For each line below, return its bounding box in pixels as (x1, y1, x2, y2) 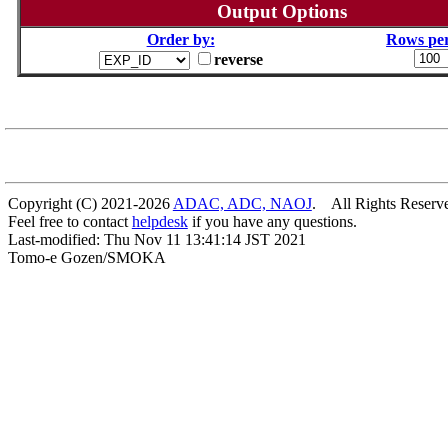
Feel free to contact (7, 213, 132, 230)
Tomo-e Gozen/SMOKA (7, 249, 166, 266)
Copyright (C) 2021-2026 (7, 195, 173, 212)
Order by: (146, 30, 215, 48)
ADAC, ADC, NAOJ (172, 195, 312, 212)
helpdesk (131, 213, 188, 230)
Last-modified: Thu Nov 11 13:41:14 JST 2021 (7, 231, 306, 248)
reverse (213, 50, 263, 68)
